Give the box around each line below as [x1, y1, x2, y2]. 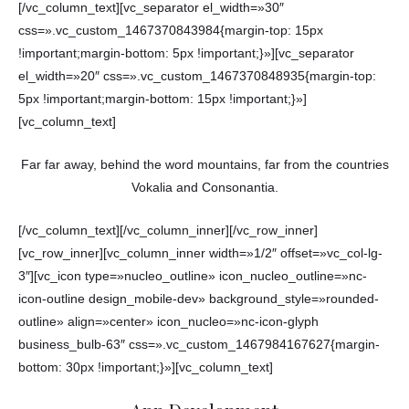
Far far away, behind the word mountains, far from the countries [20, 158, 389, 173]
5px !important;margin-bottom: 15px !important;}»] [18, 92, 307, 107]
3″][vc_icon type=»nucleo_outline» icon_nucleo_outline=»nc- [18, 269, 367, 284]
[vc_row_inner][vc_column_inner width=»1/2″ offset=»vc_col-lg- [18, 246, 383, 261]
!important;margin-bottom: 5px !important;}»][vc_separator [18, 47, 354, 61]
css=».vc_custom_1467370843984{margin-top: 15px [18, 24, 323, 38]
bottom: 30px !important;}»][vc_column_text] [18, 361, 273, 375]
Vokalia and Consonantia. [131, 181, 278, 195]
